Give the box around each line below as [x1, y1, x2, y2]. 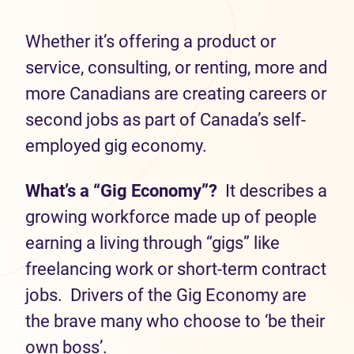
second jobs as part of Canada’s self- [25, 110, 306, 130]
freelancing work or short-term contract [25, 259, 326, 279]
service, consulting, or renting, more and [25, 58, 327, 77]
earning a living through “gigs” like [25, 233, 280, 253]
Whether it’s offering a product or [25, 32, 276, 51]
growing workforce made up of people [25, 207, 317, 227]
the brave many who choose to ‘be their [25, 311, 325, 331]
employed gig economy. [25, 136, 207, 156]
